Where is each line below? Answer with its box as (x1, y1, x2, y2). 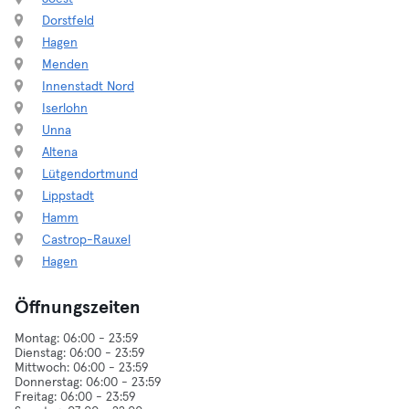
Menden (42, 58, 89, 71)
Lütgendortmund (42, 168, 138, 181)
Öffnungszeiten (15, 299, 141, 317)
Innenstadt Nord (42, 80, 134, 93)
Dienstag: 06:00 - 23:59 (15, 347, 145, 360)
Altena (42, 146, 78, 159)
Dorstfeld (42, 15, 94, 27)
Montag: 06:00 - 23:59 (15, 332, 139, 345)
